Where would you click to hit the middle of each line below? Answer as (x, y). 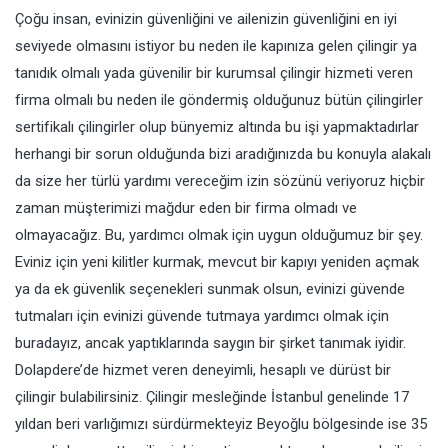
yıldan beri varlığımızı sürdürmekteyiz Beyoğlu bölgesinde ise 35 (221, 424)
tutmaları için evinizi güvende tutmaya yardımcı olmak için (202, 316)
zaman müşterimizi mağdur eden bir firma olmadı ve (186, 208)
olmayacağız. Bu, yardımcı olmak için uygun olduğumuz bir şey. (219, 235)
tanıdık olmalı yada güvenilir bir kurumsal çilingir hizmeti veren (214, 73)
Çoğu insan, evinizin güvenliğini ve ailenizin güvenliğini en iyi (206, 19)
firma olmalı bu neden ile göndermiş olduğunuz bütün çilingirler (219, 100)
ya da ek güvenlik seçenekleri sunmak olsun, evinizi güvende (210, 289)
